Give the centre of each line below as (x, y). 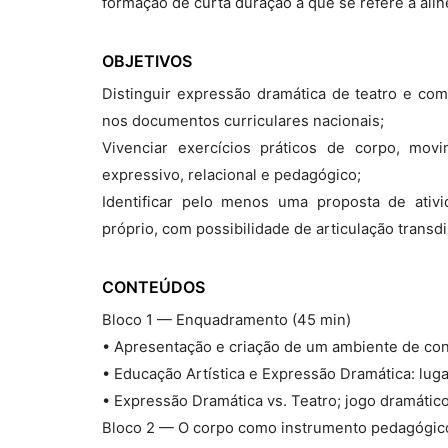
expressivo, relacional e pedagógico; (231, 175)
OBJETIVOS (147, 61)
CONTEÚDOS (153, 287)
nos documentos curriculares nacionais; (243, 121)
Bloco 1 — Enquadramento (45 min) (226, 320)
